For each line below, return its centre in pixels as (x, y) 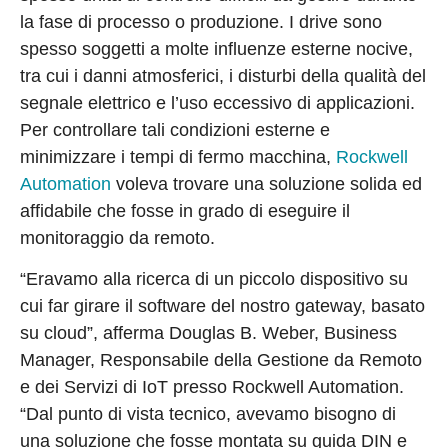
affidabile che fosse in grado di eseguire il (185, 211)
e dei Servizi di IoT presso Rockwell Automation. (212, 387)
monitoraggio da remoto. (117, 238)
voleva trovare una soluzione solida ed (266, 184)
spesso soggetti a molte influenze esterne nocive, (216, 49)
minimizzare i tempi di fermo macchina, (178, 157)
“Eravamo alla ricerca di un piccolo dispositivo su (214, 279)
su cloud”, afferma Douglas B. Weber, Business (208, 333)
